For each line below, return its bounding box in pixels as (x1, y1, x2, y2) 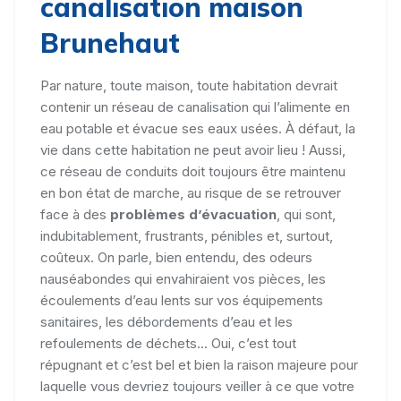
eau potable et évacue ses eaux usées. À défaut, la (40, 119, 355, 137)
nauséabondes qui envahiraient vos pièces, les (40, 269, 326, 287)
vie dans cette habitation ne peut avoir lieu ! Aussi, (40, 141, 346, 158)
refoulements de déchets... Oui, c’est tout (40, 334, 296, 352)
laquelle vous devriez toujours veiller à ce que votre (40, 377, 354, 395)
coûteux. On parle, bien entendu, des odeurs (40, 248, 312, 266)
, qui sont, (277, 205, 336, 223)
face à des (40, 205, 110, 223)
